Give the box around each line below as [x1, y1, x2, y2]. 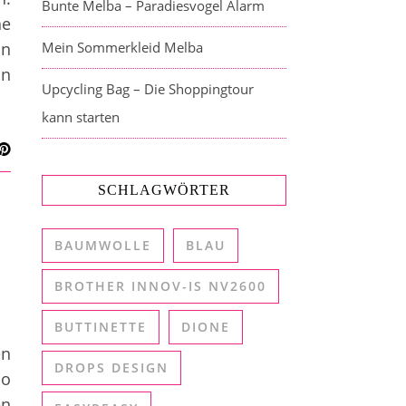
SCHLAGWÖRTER [98, 182, 230, 198]
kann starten [42, 108, 120, 126]
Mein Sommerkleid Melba [42, 38, 203, 56]
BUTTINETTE [54, 318, 147, 335]
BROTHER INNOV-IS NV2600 [54, 277, 266, 295]
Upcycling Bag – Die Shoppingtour [42, 80, 254, 98]
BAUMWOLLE [54, 237, 151, 254]
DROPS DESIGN [54, 359, 169, 376]
